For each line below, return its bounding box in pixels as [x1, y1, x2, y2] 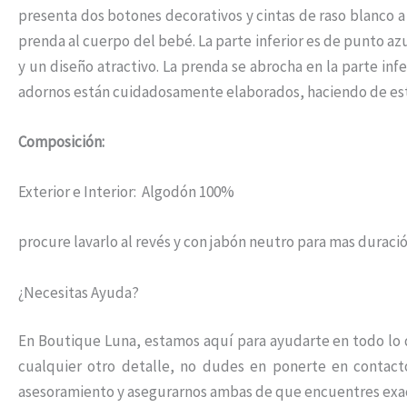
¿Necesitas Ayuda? [18, 282, 139, 303]
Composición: [18, 132, 107, 153]
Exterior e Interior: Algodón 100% [18, 182, 234, 203]
